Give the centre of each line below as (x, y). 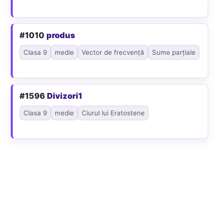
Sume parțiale (174, 52)
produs (61, 35)
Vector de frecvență (113, 52)
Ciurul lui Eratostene (113, 113)
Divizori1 (65, 96)
